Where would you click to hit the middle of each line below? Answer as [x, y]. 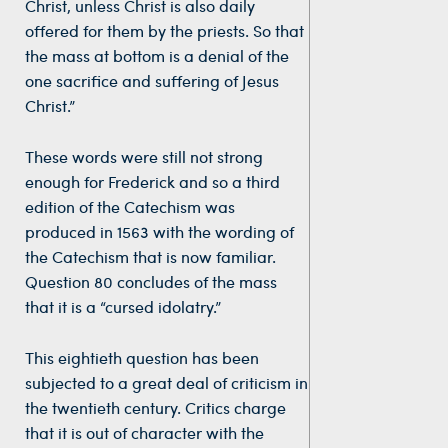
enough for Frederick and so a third [152, 181]
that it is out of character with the [144, 432]
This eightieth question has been [142, 357]
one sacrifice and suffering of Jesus [152, 81]
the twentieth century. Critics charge [155, 407]
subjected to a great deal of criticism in [166, 382]
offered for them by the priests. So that [164, 31]
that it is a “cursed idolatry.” [123, 306]
